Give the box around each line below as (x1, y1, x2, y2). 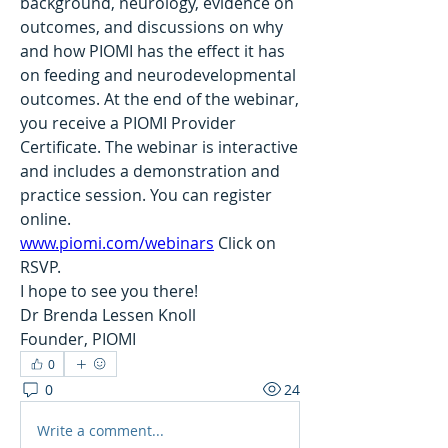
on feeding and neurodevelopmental (20, 64, 296, 87)
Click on (214, 232, 276, 255)
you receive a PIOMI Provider (20, 112, 236, 135)
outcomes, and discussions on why (20, 16, 283, 39)
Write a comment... (37, 420, 164, 440)
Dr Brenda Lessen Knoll (20, 304, 196, 327)
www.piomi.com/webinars (20, 232, 214, 255)
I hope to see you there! (20, 280, 198, 303)
